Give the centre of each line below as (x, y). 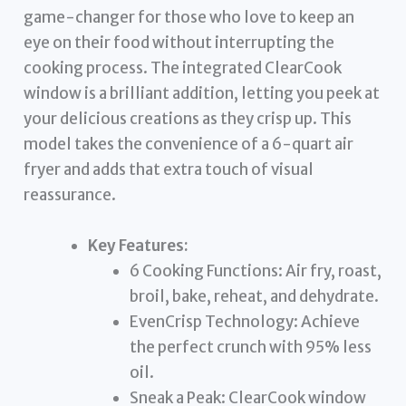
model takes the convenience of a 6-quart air (189, 145)
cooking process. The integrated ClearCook (183, 68)
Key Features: (139, 245)
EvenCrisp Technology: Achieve (244, 321)
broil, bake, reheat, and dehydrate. (254, 296)
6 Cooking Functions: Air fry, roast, (255, 271)
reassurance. (70, 195)
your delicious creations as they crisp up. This (188, 119)
